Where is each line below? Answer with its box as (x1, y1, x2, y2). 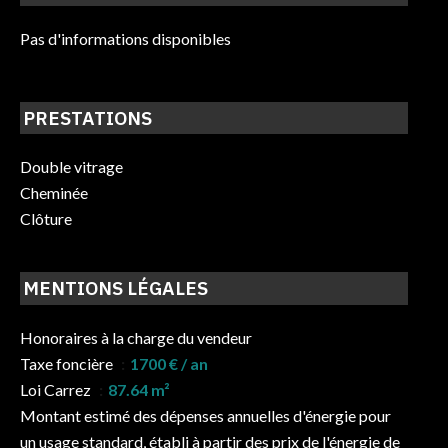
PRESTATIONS (23, 105, 153, 130)
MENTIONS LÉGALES (23, 276, 209, 301)
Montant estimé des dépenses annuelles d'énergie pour (20, 405, 391, 425)
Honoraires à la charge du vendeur (20, 327, 252, 347)
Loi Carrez (20, 379, 94, 399)
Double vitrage (20, 157, 123, 177)
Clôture (20, 209, 72, 229)
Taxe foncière (20, 353, 116, 373)
